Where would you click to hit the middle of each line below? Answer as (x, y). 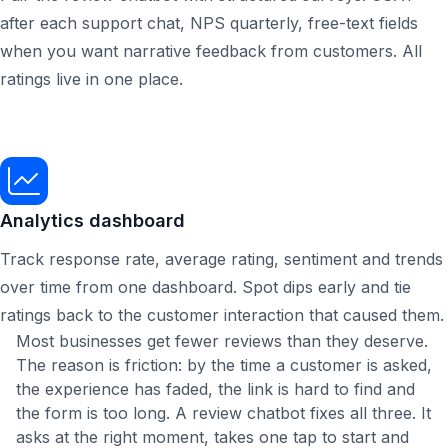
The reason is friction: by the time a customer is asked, (224, 365)
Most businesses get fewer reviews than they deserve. (222, 341)
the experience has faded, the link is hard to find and (215, 389)
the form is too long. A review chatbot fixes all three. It (223, 413)
